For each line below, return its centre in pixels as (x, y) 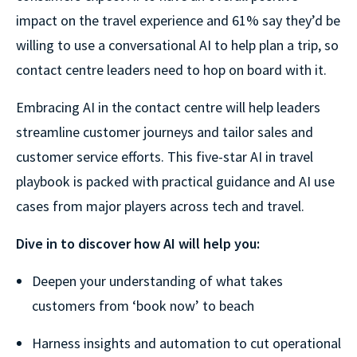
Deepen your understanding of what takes (157, 281)
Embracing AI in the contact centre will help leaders (168, 108)
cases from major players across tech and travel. (160, 206)
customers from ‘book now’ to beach (143, 306)
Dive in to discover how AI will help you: (138, 244)
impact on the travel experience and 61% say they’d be (178, 21)
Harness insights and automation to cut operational (186, 343)
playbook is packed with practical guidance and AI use (175, 182)
